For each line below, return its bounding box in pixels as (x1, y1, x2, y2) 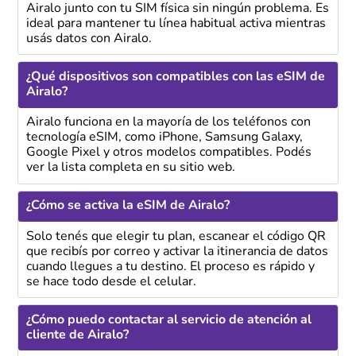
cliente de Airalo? (25, 328, 129, 342)
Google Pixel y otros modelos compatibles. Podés (25, 146, 311, 160)
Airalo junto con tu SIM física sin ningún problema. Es (25, 2, 329, 15)
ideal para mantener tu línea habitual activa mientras (25, 17, 326, 30)
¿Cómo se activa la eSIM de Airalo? (25, 199, 230, 213)
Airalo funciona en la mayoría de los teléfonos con (25, 116, 311, 130)
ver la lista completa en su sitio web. (25, 161, 235, 175)
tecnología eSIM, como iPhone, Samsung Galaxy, (25, 131, 303, 145)
